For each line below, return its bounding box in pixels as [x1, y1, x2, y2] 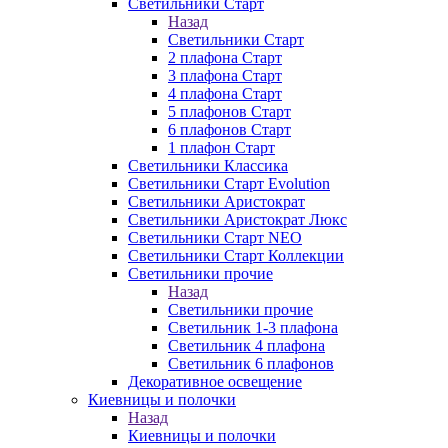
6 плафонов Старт [168, 121, 291, 138]
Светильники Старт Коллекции [128, 247, 344, 264]
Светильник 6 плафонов [168, 355, 334, 372]
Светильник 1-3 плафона [168, 319, 338, 336]
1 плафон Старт [168, 139, 275, 156]
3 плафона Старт [168, 67, 282, 84]
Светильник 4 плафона [168, 337, 325, 354]
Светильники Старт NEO [128, 229, 302, 246]
